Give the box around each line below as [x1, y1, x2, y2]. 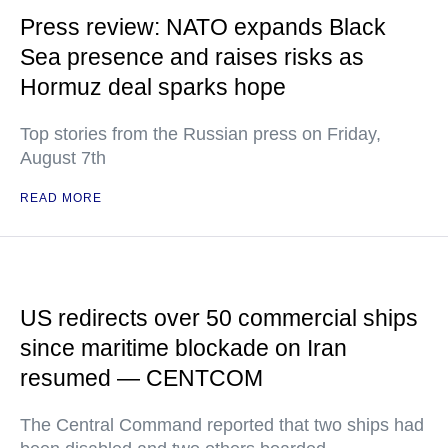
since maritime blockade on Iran [20, 335, 347, 361]
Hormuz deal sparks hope [20, 74, 286, 100]
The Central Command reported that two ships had [20, 415, 424, 435]
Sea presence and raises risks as [20, 44, 364, 70]
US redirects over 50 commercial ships [20, 305, 418, 331]
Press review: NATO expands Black [20, 14, 386, 40]
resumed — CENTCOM [20, 365, 263, 391]
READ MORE [20, 191, 102, 205]
